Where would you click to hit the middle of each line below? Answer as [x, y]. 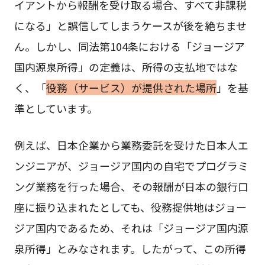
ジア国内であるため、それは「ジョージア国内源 [131, 227]
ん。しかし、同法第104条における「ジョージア [129, 46]
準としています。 [56, 108]
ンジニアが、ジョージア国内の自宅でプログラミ [131, 165]
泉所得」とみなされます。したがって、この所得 [130, 248]
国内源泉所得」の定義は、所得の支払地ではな [126, 67]
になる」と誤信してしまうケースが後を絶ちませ [130, 25]
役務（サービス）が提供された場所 [131, 87]
